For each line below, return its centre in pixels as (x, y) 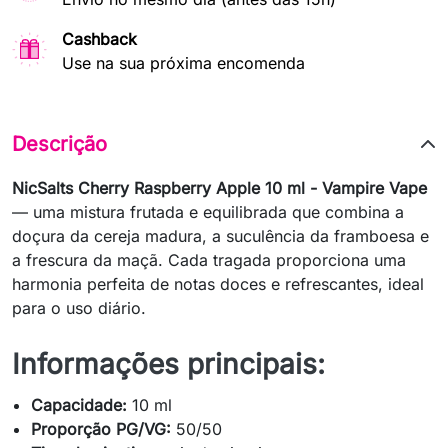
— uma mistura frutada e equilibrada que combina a (208, 212)
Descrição (59, 144)
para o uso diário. (79, 308)
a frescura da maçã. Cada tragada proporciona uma (209, 260)
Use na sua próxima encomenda (183, 63)
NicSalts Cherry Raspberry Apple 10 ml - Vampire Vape (219, 188)
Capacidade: (79, 405)
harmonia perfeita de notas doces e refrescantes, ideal (218, 284)
